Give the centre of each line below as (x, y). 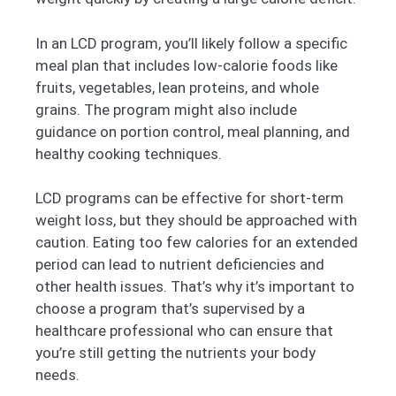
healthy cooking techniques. (129, 153)
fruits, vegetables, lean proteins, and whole (177, 87)
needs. (57, 375)
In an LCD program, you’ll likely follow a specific (191, 43)
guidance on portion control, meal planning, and (193, 131)
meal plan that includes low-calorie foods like (187, 65)
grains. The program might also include (166, 109)
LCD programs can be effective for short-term (190, 198)
